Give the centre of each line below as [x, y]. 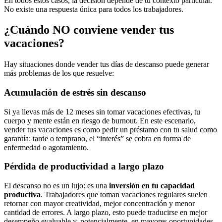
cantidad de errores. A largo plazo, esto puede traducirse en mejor [106, 213]
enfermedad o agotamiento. [46, 147]
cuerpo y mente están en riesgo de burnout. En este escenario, [100, 120]
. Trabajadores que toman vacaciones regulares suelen [124, 195]
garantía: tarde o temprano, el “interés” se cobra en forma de [97, 138]
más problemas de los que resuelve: [59, 73]
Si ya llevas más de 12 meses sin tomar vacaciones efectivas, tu [102, 111]
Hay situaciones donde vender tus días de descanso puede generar [107, 64]
